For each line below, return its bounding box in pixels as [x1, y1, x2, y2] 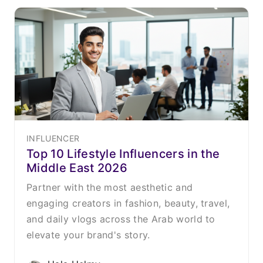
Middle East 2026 [26, 160, 128, 175]
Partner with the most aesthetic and [26, 181, 193, 193]
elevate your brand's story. [26, 228, 150, 241]
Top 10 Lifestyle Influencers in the [26, 146, 220, 161]
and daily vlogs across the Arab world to [26, 213, 215, 225]
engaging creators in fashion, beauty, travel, [26, 197, 230, 209]
